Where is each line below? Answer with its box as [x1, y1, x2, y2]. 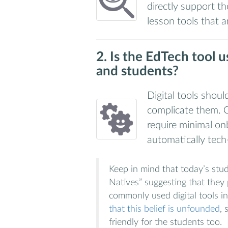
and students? [96, 65, 179, 78]
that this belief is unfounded [109, 204, 220, 213]
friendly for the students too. [109, 217, 222, 226]
